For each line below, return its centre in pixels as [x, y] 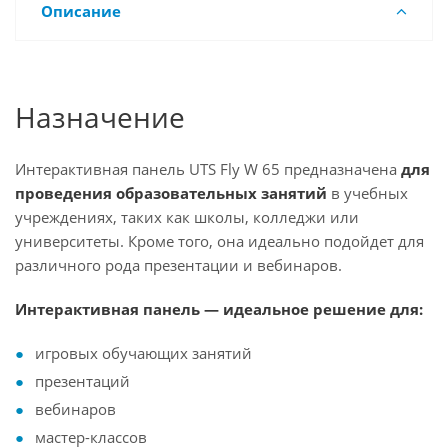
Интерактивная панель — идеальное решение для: [219, 309]
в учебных [367, 193]
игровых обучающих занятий [143, 353]
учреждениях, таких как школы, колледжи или [187, 217]
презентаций [82, 381]
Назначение [100, 117]
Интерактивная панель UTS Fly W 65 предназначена [206, 169]
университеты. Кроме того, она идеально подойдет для [219, 241]
